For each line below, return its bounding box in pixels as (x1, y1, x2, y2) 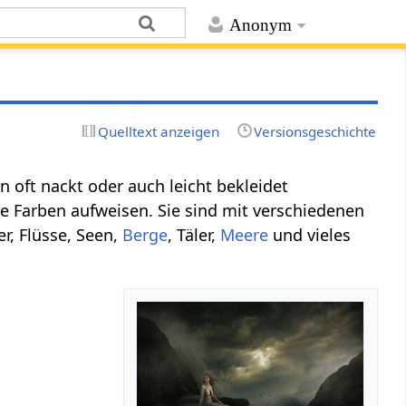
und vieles (268, 223, 352, 246)
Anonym (228, 15, 292, 35)
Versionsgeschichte (253, 121, 376, 140)
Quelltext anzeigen (98, 121, 220, 140)
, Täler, (168, 223, 221, 246)
